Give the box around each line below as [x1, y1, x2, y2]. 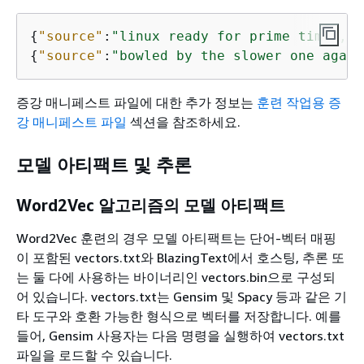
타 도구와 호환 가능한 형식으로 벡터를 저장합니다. [16, 307, 312, 324]
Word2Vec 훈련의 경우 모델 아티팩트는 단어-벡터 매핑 [16, 229, 336, 246]
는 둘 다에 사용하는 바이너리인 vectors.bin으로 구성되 [16, 268, 336, 285]
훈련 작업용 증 [257, 94, 341, 111]
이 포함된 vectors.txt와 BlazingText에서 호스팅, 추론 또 [16, 249, 344, 266]
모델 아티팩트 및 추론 [16, 154, 192, 175]
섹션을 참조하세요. [127, 114, 240, 131]
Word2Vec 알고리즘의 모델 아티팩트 [16, 195, 285, 214]
